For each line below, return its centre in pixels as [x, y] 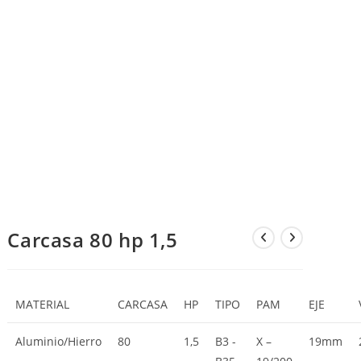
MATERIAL [43, 304]
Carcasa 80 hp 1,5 [93, 240]
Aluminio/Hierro [59, 341]
